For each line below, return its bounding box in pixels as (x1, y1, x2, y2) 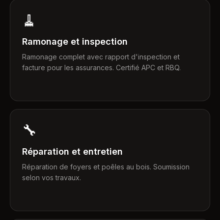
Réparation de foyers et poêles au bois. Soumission (22, 162, 190, 171)
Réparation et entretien (22, 146, 123, 157)
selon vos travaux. (22, 173, 81, 182)
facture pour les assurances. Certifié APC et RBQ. (22, 63, 181, 72)
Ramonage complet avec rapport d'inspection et (22, 52, 180, 61)
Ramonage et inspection (22, 36, 128, 47)
